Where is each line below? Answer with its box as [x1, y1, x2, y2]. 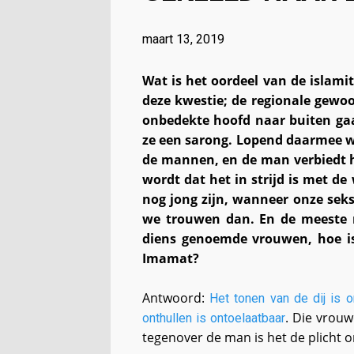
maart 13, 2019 [141, 32, 224, 47]
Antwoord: [141, 289, 210, 307]
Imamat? [141, 250, 199, 267]
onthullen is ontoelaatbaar [141, 311, 286, 326]
